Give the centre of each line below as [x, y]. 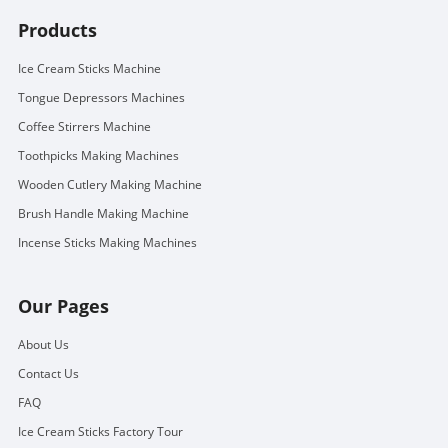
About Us [43, 344]
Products [57, 29]
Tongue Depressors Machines [101, 97]
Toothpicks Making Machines [98, 155]
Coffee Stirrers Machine [84, 126]
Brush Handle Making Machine [103, 213]
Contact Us [48, 373]
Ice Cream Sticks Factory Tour [100, 431]
